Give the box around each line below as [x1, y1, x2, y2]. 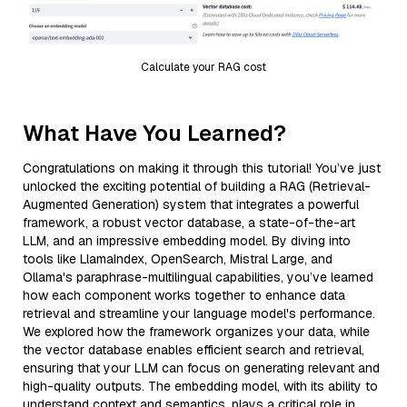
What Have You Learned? [23, 118, 286, 147]
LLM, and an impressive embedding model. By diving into [23, 232, 351, 249]
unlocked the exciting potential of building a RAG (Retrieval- [23, 177, 371, 194]
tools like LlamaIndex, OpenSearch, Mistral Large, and [23, 250, 333, 267]
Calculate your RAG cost [141, 59, 266, 74]
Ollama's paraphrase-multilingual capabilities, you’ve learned [23, 268, 373, 285]
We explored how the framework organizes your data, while [23, 323, 370, 340]
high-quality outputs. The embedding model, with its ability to [23, 377, 378, 394]
